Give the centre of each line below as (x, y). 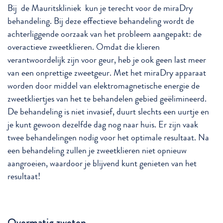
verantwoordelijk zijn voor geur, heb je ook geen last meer (107, 60)
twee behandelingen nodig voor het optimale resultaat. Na (108, 137)
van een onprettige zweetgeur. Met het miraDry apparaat (107, 73)
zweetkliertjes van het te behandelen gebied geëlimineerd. (107, 99)
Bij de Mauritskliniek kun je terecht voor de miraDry (100, 8)
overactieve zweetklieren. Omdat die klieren (84, 47)
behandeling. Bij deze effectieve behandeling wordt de (101, 21)
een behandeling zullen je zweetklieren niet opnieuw (97, 150)
